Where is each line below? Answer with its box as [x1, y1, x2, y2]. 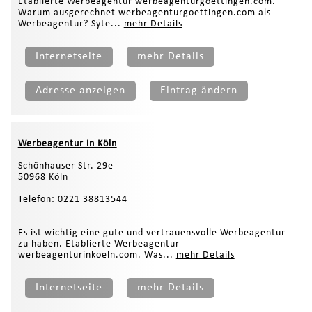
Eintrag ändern [159, 84, 237, 96]
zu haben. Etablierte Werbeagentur [17, 238, 180, 249]
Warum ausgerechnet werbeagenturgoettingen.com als [17, 7, 271, 18]
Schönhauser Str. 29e [17, 160, 114, 171]
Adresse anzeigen [35, 84, 125, 96]
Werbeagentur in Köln [17, 138, 117, 149]
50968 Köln [17, 171, 68, 182]
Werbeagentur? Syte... [17, 18, 124, 29]
